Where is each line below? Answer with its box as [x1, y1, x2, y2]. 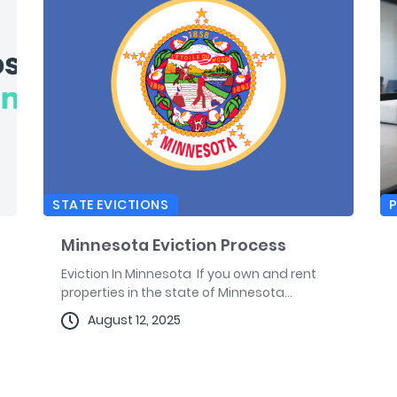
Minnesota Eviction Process [61, 234, 286, 257]
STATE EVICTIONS [52, 196, 169, 214]
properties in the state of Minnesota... [61, 284, 292, 302]
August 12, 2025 [88, 311, 181, 330]
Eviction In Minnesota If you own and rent [61, 265, 316, 284]
